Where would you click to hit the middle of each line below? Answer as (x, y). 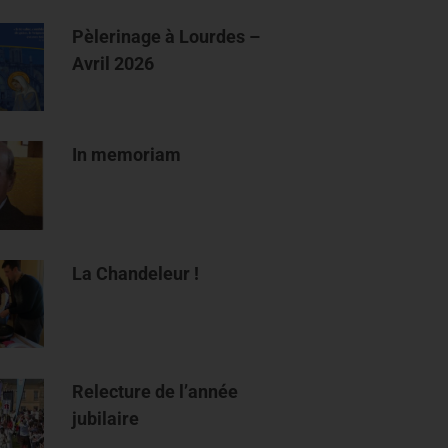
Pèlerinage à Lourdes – (166, 36)
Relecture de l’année (155, 392)
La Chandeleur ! (136, 273)
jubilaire (106, 419)
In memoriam (127, 155)
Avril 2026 (113, 63)
